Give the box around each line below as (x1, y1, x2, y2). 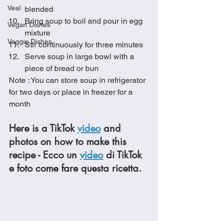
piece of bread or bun (25, 64, 99, 73)
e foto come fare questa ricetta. (9, 162, 142, 175)
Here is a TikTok (9, 122, 77, 135)
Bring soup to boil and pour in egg (25, 16, 145, 26)
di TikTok (103, 148, 145, 161)
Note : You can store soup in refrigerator (9, 75, 147, 85)
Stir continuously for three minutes (25, 40, 143, 49)
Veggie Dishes (7, 37, 52, 45)
